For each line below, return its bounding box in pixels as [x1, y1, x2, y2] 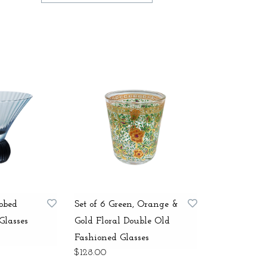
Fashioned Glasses [74, 232, 149, 243]
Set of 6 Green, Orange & [74, 199, 178, 209]
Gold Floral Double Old [74, 216, 170, 226]
